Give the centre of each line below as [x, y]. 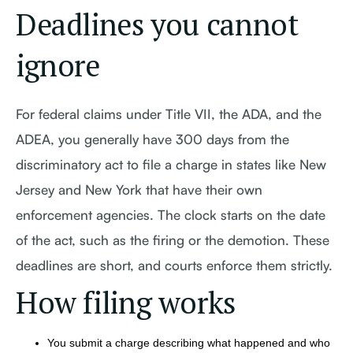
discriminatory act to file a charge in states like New [171, 164]
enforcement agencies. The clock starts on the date [171, 215]
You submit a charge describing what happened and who [189, 343]
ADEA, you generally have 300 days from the [152, 139]
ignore [58, 65]
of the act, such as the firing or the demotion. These [173, 240]
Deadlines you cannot [157, 24]
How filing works [126, 303]
